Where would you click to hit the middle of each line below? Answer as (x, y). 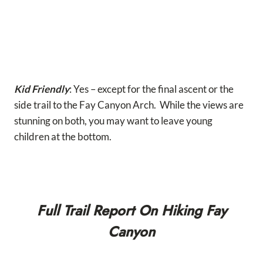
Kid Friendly (42, 89)
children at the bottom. (63, 136)
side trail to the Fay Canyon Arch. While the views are (129, 104)
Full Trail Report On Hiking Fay (131, 210)
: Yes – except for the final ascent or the (151, 89)
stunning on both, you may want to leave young (113, 120)
